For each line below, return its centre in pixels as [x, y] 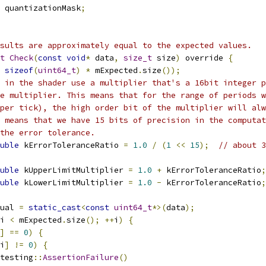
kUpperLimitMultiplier [74, 170]
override [204, 58]
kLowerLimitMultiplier [74, 183]
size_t [138, 58]
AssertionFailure [81, 257]
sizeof [19, 70]
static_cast [55, 208]
